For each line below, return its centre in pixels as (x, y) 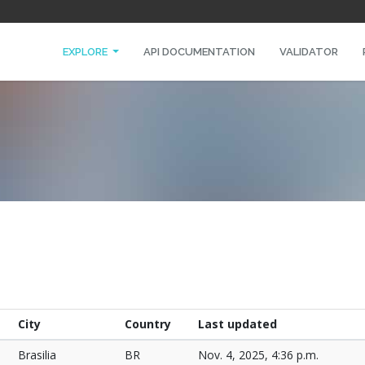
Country (148, 324)
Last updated (237, 324)
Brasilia (37, 355)
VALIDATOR (308, 52)
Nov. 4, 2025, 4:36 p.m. (258, 355)
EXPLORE (86, 52)
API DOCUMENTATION (199, 52)
